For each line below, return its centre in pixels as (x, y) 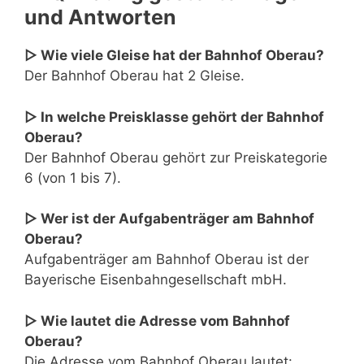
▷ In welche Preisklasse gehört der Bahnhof (174, 117)
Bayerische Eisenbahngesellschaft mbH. (156, 280)
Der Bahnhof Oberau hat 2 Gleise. (134, 76)
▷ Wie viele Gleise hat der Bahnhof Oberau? (174, 56)
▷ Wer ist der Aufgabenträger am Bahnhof (169, 219)
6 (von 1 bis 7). (73, 178)
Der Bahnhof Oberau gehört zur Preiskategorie (176, 157)
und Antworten (100, 17)
